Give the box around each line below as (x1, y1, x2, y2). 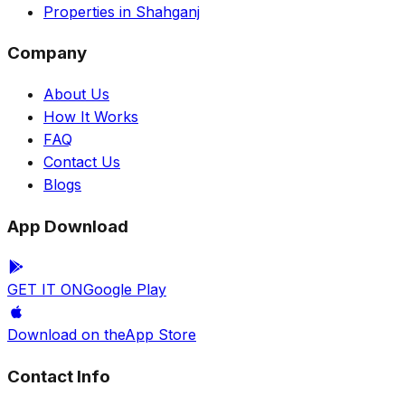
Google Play (83, 280, 166, 299)
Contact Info (7, 366, 110, 388)
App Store (125, 325, 196, 344)
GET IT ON (7, 280, 83, 299)
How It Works (43, 108, 138, 126)
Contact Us (43, 153, 120, 171)
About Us (43, 85, 109, 103)
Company (7, 42, 87, 64)
